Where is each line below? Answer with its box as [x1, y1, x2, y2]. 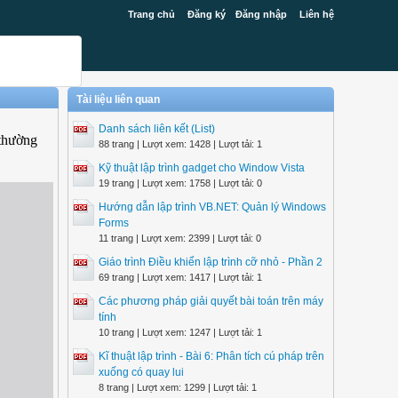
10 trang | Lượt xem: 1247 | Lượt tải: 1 [99, 327, 262, 338]
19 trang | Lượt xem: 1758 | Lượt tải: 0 [99, 178, 262, 188]
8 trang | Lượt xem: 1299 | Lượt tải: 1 [99, 382, 257, 393]
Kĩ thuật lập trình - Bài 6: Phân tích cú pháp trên [99, 350, 324, 362]
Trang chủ [128, 9, 175, 20]
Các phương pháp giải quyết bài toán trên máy [99, 295, 323, 307]
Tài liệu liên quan [76, 93, 160, 106]
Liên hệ [299, 9, 334, 20]
